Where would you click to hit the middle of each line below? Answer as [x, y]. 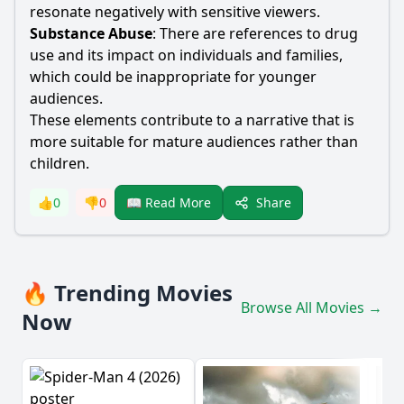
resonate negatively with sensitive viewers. [175, 12]
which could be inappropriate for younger [173, 77]
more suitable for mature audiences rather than [194, 142]
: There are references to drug [255, 33]
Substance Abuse [91, 33]
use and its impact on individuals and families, [186, 55]
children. [60, 163]
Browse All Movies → [312, 308]
